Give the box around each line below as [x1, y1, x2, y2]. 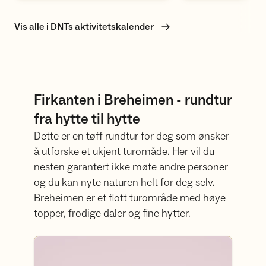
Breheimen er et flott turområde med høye [34, 191, 226, 205]
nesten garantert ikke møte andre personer [34, 160, 229, 174]
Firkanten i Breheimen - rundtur [34, 91, 232, 109]
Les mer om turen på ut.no [34, 237, 144, 249]
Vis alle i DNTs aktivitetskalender [14, 21, 154, 33]
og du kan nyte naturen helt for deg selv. [34, 176, 216, 189]
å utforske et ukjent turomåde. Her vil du [34, 145, 215, 159]
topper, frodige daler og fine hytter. [34, 207, 191, 220]
